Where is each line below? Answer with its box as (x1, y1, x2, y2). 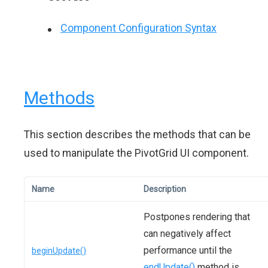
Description (144, 184, 186, 194)
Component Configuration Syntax (60, 22, 217, 34)
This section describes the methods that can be (24, 128, 251, 141)
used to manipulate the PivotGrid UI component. (24, 147, 249, 159)
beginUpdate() (32, 246, 86, 255)
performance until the (144, 245, 232, 256)
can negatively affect (144, 228, 231, 239)
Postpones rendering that (144, 211, 250, 223)
